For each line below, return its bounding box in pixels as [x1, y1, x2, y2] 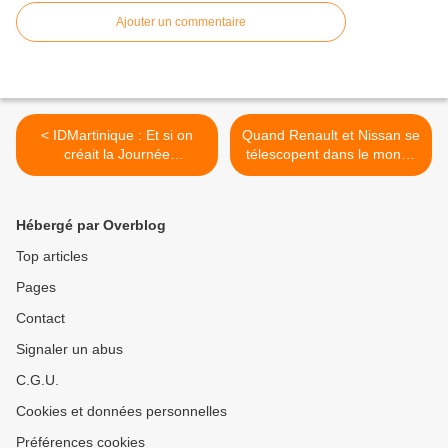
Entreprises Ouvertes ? [44, 165, 190, 182]
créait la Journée [64, 146, 170, 163]
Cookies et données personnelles [16, 403, 227, 420]
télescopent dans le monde [245, 146, 417, 163]
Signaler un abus [16, 341, 123, 358]
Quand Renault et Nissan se [242, 127, 420, 144]
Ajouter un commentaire [116, 15, 246, 30]
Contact [16, 310, 65, 327]
